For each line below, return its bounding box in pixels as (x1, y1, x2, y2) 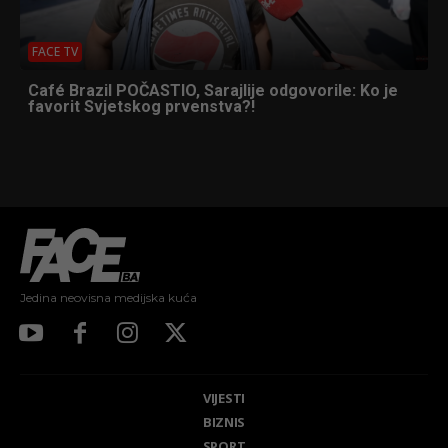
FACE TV (32, 43, 78, 61)
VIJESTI (203, 388, 245, 407)
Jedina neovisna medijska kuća (20, 289, 197, 305)
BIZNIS (202, 412, 246, 431)
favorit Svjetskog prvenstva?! (28, 97, 255, 117)
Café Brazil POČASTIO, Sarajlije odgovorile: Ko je (28, 81, 398, 101)
